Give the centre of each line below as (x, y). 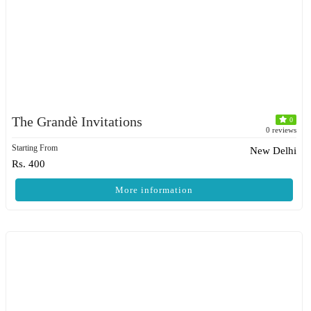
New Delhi (273, 151)
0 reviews (281, 130)
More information (154, 190)
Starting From (35, 148)
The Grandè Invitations (77, 121)
